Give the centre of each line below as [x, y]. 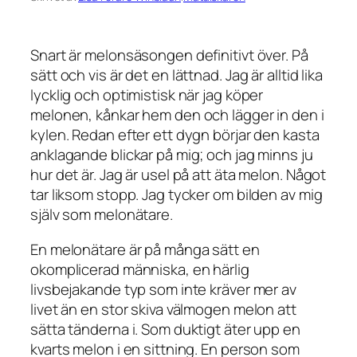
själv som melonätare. [102, 215]
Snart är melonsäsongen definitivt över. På [169, 55]
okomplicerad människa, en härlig [140, 269]
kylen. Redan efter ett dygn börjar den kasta [175, 135]
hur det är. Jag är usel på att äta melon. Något [178, 175]
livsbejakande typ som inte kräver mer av [163, 289]
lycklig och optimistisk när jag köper [147, 95]
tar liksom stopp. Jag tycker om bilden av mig [177, 195]
